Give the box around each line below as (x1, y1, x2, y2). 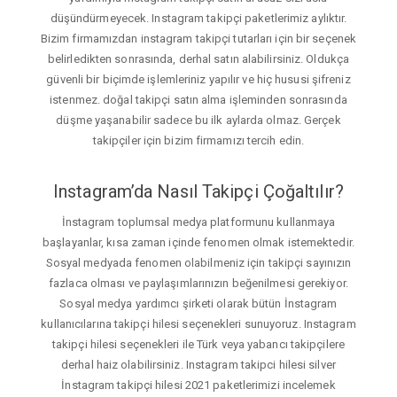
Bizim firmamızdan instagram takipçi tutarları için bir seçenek (40, 32, 357, 46)
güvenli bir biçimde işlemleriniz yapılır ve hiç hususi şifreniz (46, 73, 351, 87)
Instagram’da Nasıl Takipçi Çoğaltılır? (53, 181, 344, 203)
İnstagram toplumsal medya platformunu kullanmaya (61, 214, 336, 229)
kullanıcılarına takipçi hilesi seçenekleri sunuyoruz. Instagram (41, 316, 356, 331)
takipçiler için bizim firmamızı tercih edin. (92, 134, 305, 148)
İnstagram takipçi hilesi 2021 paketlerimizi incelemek (61, 378, 336, 392)
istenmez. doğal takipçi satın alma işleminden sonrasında (50, 93, 347, 107)
